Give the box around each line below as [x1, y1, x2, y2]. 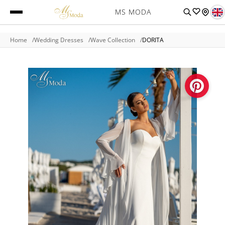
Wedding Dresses [34, 36, 83, 44]
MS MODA [115, 7, 151, 17]
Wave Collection [90, 36, 135, 44]
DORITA [142, 36, 164, 44]
